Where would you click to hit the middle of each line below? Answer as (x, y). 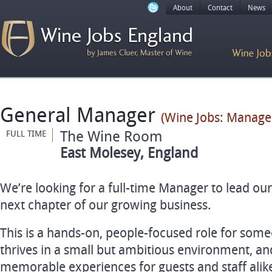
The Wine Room (107, 136)
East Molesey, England (125, 153)
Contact (220, 8)
